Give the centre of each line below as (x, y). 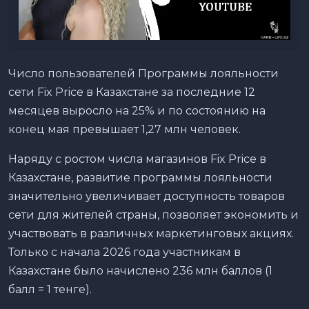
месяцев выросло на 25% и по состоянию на (137, 111)
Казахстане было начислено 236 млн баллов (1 (140, 271)
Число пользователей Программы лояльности (143, 74)
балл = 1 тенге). (50, 290)
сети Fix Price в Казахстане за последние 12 (132, 92)
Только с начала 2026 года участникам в (124, 252)
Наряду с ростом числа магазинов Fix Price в (137, 159)
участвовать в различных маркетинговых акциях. (151, 234)
